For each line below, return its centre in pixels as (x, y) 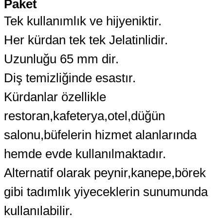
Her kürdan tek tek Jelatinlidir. (86, 40)
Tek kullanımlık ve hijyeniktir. (83, 21)
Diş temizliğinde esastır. (70, 78)
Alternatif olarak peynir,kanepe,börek (105, 173)
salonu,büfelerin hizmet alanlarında (100, 135)
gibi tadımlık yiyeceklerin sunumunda (106, 191)
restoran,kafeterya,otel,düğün (84, 116)
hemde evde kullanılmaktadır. (85, 154)
